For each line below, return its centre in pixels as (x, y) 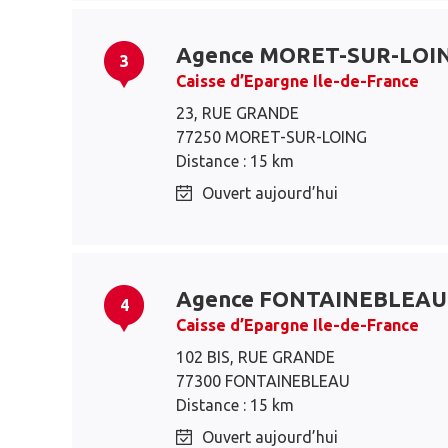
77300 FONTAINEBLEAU (263, 381)
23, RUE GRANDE (237, 113)
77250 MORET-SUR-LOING (271, 137)
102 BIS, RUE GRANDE (255, 357)
